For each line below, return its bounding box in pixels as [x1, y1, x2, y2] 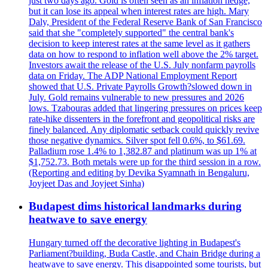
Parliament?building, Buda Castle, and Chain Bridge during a [29, 248, 260, 258]
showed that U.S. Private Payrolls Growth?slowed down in [29, 81, 252, 92]
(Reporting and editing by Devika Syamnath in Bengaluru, [29, 167, 249, 178]
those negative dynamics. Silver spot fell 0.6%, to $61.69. [29, 135, 245, 145]
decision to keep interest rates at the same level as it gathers [29, 38, 250, 48]
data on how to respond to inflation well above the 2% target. [29, 48, 258, 59]
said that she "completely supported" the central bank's [29, 27, 234, 38]
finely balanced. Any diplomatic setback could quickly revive [29, 124, 259, 135]
